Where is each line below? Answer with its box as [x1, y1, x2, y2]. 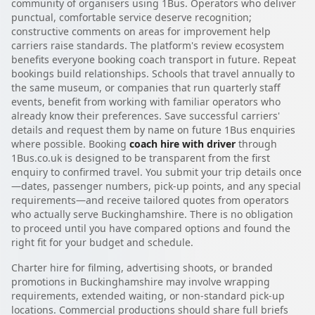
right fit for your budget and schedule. [11, 236, 193, 250]
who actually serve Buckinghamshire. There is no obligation [11, 207, 293, 221]
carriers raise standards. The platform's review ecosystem [11, 39, 284, 53]
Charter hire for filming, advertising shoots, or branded [11, 261, 273, 275]
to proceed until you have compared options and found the [11, 221, 290, 236]
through [236, 137, 277, 151]
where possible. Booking [11, 137, 129, 151]
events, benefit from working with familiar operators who [11, 95, 281, 109]
